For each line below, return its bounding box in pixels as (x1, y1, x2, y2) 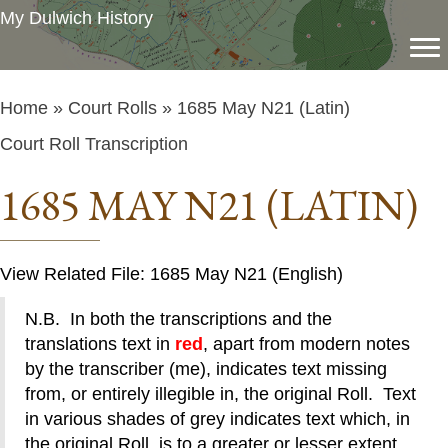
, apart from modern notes (203, 334, 410, 354)
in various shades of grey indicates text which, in (25, 409, 410, 429)
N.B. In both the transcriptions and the (25, 309, 332, 329)
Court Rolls (68, 98, 157, 118)
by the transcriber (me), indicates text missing (25, 359, 387, 379)
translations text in (25, 334, 175, 354)
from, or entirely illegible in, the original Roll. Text (25, 384, 416, 404)
